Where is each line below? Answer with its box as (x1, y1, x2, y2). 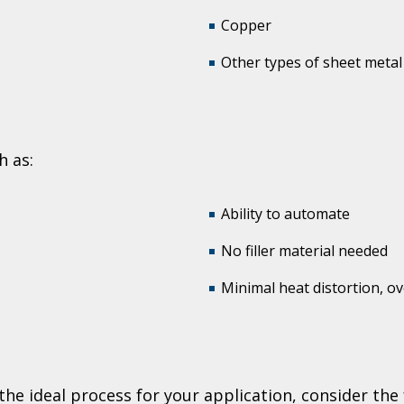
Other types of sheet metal (221, 52, 402, 73)
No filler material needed (221, 240, 388, 261)
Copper (221, 14, 271, 35)
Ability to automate (221, 203, 350, 224)
